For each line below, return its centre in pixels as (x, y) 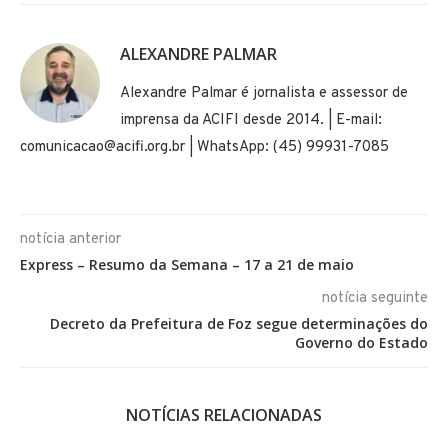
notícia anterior (70, 240)
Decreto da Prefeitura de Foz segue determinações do (239, 324)
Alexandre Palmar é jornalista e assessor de (264, 94)
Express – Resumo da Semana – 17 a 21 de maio (187, 265)
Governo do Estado (361, 343)
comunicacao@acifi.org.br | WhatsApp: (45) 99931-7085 (204, 148)
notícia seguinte (375, 299)
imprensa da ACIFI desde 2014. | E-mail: (251, 121)
